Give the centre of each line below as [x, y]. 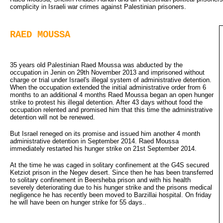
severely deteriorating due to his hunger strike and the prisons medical [111, 187]
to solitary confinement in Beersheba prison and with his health [100, 180]
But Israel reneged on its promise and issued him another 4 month [105, 133]
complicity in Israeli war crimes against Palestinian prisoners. [98, 6]
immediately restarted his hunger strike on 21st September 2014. [103, 148]
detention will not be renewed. [53, 117]
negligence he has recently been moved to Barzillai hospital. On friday [111, 195]
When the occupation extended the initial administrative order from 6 [108, 87]
